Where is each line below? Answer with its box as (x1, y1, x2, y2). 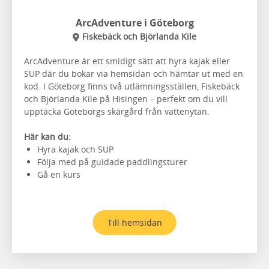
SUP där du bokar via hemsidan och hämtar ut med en (24, 67, 243, 79)
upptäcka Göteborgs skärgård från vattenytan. (24, 105, 210, 117)
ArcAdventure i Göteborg (75, 16, 194, 29)
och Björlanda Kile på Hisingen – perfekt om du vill (24, 92, 228, 104)
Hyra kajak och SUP (37, 143, 113, 155)
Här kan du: (24, 130, 71, 142)
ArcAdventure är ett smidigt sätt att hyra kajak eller (24, 55, 230, 67)
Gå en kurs (37, 168, 80, 180)
